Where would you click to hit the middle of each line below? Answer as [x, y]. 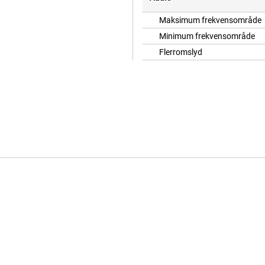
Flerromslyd [181, 52]
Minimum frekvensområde [207, 36]
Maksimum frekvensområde [210, 20]
